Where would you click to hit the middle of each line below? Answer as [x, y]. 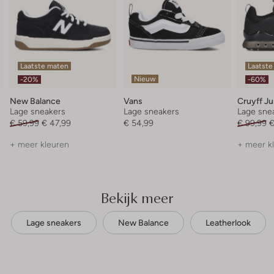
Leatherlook [228, 223]
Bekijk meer [137, 198]
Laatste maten [45, 66]
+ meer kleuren [40, 145]
